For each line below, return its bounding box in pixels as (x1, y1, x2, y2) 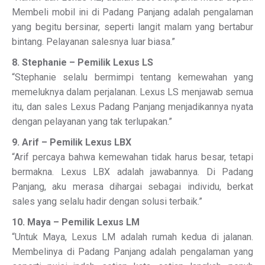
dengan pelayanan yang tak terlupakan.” (12, 116, 172, 127)
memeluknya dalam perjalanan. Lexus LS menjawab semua (12, 86, 253, 98)
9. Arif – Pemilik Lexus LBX (12, 137, 131, 148)
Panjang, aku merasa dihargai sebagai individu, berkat (12, 181, 253, 192)
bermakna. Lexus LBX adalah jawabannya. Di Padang (12, 166, 253, 177)
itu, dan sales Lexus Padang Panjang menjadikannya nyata (12, 101, 253, 112)
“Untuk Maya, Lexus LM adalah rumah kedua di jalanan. (12, 231, 253, 243)
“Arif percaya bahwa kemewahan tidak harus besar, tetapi (12, 151, 253, 163)
